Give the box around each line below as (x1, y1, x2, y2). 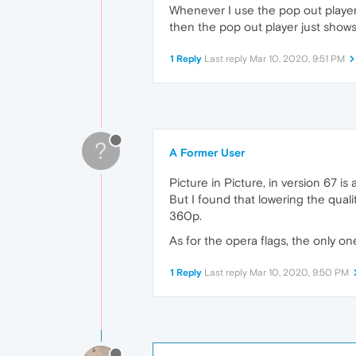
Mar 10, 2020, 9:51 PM (250, 53, 345, 64)
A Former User (169, 146, 245, 159)
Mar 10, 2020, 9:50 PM (250, 267, 349, 278)
